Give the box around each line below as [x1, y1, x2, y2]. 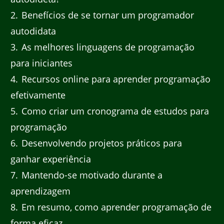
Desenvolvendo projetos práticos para [19, 136, 182, 149]
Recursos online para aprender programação [19, 72, 210, 85]
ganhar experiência [10, 152, 91, 165]
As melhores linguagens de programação [19, 40, 194, 53]
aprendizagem [10, 184, 70, 197]
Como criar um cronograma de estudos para [19, 104, 209, 117]
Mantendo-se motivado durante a [19, 168, 162, 181]
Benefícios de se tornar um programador [19, 8, 194, 21]
